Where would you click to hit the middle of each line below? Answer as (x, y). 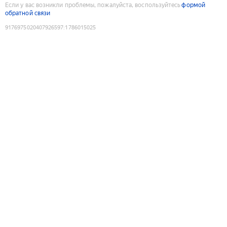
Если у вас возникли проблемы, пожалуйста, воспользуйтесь (93, 5)
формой (193, 5)
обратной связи (28, 13)
